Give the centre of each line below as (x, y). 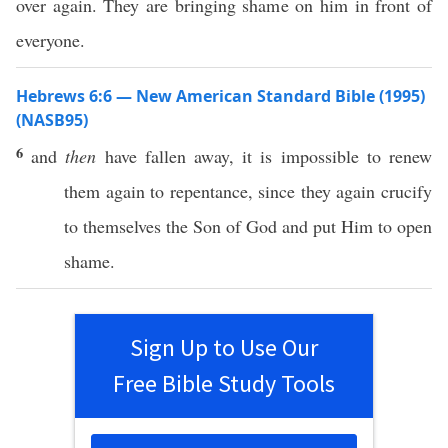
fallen (165, 156)
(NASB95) (52, 120)
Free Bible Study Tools (224, 383)
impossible (319, 156)
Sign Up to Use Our (224, 347)
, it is (255, 156)
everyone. (50, 40)
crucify (406, 191)
